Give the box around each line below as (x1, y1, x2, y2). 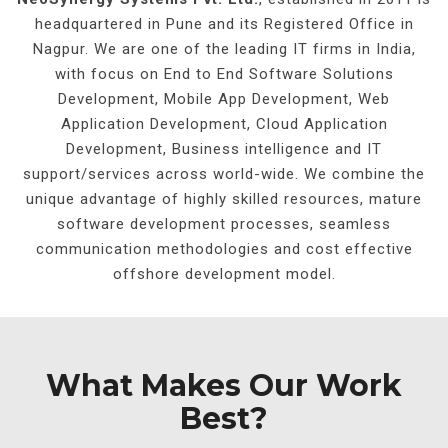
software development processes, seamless (57, 215, 391, 233)
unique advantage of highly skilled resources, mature (26, 190, 422, 208)
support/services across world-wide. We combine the (23, 165, 425, 183)
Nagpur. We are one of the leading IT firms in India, (32, 40, 416, 58)
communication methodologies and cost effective (35, 240, 413, 258)
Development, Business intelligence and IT (66, 140, 382, 158)
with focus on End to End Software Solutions (54, 65, 394, 83)
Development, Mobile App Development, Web (58, 90, 390, 108)
